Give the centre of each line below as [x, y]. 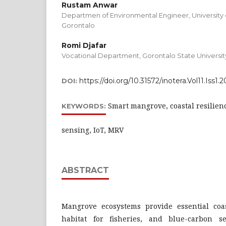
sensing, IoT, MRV [93, 130]
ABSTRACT [85, 170]
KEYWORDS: [84, 106]
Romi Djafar [84, 45]
